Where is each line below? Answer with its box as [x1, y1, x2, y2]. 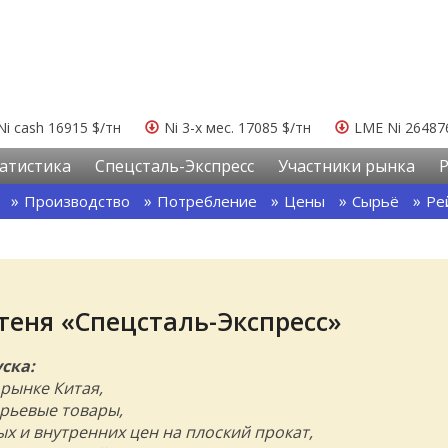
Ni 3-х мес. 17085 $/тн [164, 118, 311, 137]
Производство [24, 191, 130, 211]
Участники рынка [278, 155, 415, 177]
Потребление [157, 191, 257, 211]
